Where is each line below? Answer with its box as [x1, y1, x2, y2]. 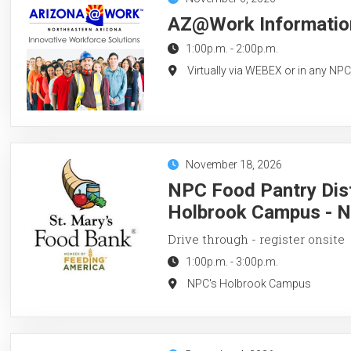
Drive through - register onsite [167, 230, 345, 247]
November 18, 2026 [185, 157, 282, 171]
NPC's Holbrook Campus [186, 277, 311, 290]
